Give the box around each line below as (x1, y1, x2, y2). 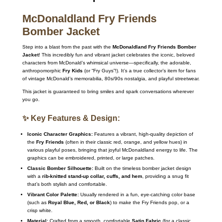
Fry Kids (62, 68, 83, 74)
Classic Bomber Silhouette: (27, 166, 93, 171)
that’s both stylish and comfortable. (27, 181, 107, 187)
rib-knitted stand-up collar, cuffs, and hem (42, 173, 142, 179)
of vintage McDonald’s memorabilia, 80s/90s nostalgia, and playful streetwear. (22, 76, 200, 82)
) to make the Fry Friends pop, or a (110, 200, 189, 206)
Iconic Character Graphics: (27, 131, 93, 137)
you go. (22, 97, 40, 103)
